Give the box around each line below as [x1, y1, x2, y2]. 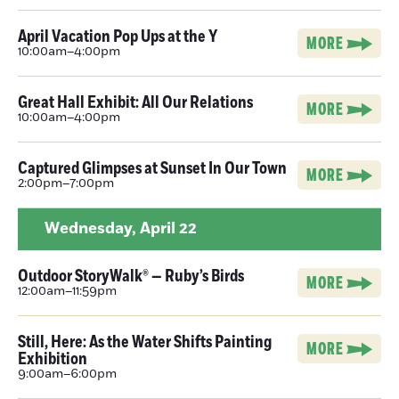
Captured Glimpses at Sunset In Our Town [18, 157, 287, 180]
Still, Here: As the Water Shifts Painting [18, 330, 272, 354]
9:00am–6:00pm [18, 365, 117, 383]
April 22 [140, 218, 197, 240]
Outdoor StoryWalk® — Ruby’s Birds [18, 265, 244, 288]
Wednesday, [45, 218, 140, 240]
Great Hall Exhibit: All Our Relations [18, 91, 253, 114]
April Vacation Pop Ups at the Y [18, 25, 217, 48]
